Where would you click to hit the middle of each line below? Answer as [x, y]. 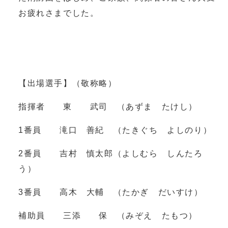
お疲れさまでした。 [59, 13]
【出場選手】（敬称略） [68, 83]
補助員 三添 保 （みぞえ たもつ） [108, 215]
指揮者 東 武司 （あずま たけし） [108, 106]
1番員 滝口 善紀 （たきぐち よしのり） [115, 130]
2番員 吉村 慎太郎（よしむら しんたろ [111, 153]
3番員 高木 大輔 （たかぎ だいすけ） [111, 192]
